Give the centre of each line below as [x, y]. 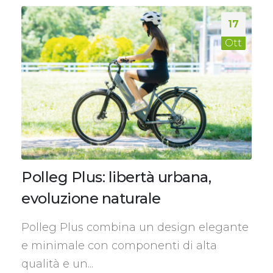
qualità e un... [57, 264]
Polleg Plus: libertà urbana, [116, 177]
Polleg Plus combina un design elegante [135, 228]
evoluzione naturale [91, 199]
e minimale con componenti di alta [119, 246]
